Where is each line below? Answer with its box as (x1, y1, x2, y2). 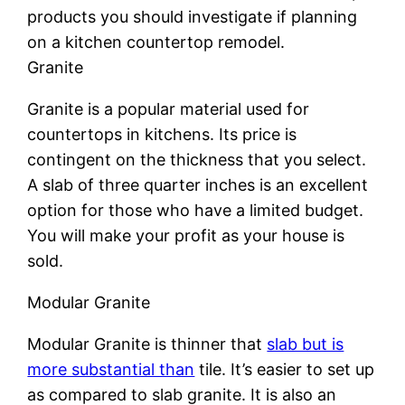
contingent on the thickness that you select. (27, 149, 367, 169)
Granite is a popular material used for (27, 99, 310, 118)
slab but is (267, 334, 344, 353)
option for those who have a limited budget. (27, 200, 364, 220)
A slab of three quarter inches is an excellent (27, 174, 369, 194)
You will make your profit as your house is (27, 225, 345, 245)
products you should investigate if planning (27, 6, 358, 26)
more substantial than (27, 359, 195, 379)
